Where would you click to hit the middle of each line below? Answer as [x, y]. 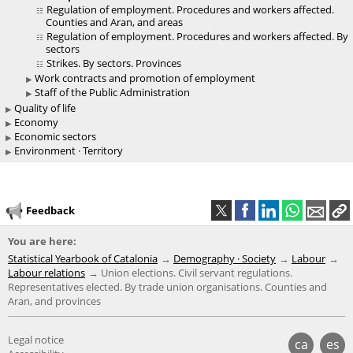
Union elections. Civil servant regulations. [197, 273]
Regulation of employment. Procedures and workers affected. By [197, 37]
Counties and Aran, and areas [114, 22]
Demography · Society [225, 259]
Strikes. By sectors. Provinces [114, 63]
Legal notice [36, 340]
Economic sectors [55, 137]
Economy [36, 123]
